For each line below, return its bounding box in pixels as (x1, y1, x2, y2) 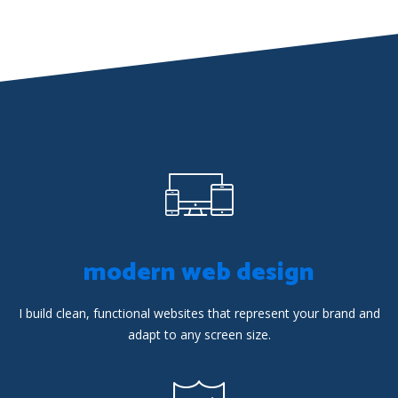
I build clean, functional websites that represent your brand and (18, 305, 380, 322)
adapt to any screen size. (127, 326, 271, 343)
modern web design (84, 252, 314, 293)
